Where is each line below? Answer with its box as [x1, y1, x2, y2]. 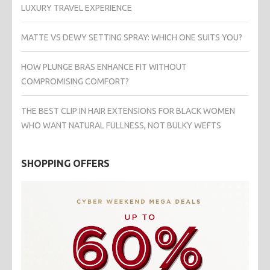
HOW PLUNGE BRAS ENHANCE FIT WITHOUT [21, 62, 187, 72]
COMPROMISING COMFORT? [21, 77, 129, 87]
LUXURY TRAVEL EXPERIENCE [21, 3, 132, 13]
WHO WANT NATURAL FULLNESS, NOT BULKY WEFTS [21, 121, 221, 131]
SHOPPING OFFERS [21, 158, 110, 169]
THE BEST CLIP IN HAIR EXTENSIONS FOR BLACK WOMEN [21, 106, 235, 116]
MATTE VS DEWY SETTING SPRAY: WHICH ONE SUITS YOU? [21, 33, 242, 43]
